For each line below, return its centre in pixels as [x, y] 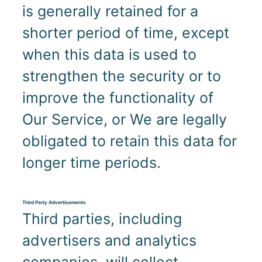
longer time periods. [91, 162]
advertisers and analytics [109, 240]
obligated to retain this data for [129, 141]
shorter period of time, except [125, 32]
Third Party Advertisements [54, 202]
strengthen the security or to [121, 76]
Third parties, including [102, 218]
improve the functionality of [118, 97]
